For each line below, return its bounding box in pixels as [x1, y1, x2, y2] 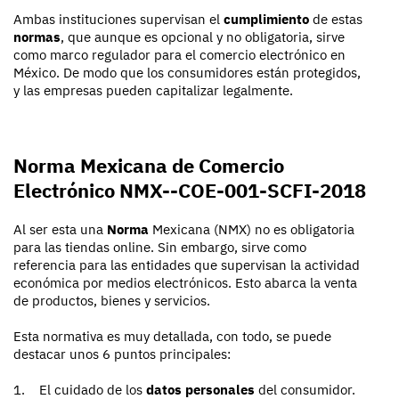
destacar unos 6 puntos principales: [13, 345, 231, 362]
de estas [313, 10, 362, 28]
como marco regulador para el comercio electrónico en [13, 45, 346, 63]
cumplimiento [224, 10, 313, 28]
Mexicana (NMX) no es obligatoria [152, 220, 354, 238]
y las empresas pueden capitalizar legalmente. [13, 81, 293, 99]
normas [13, 28, 61, 45]
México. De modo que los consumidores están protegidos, [13, 63, 361, 81]
